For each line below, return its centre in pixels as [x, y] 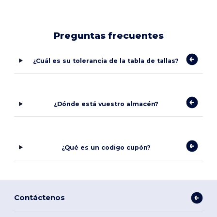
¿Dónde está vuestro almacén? [106, 104]
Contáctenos [40, 198]
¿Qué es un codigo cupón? [106, 147]
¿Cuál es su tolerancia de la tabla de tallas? [106, 61]
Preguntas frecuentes [108, 35]
